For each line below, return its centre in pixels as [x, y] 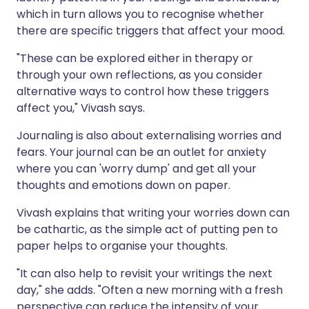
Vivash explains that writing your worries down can [153, 213]
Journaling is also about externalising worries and [149, 136]
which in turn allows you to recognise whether [140, 14]
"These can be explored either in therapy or [135, 59]
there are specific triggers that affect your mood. [151, 31]
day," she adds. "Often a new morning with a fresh [150, 290]
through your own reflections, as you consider [140, 75]
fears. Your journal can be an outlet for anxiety [141, 152]
